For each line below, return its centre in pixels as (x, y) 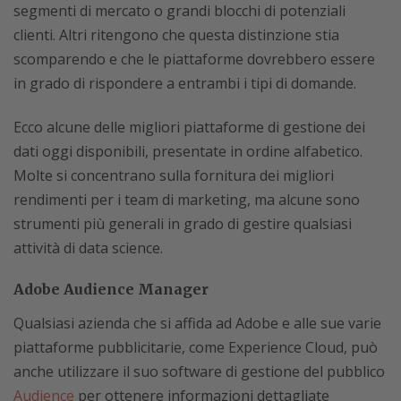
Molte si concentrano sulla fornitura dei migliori (174, 175)
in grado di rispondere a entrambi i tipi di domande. (185, 83)
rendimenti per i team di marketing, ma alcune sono (187, 200)
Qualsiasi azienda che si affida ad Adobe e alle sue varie (197, 323)
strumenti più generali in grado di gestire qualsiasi (183, 224)
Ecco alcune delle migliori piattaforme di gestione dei (189, 127)
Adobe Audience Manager (111, 289)
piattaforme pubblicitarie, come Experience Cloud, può (196, 347)
